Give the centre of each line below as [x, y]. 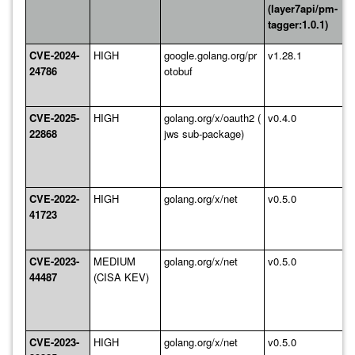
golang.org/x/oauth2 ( [212, 118]
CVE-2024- [54, 55]
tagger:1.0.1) [298, 24]
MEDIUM [115, 261]
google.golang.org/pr [210, 55]
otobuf [178, 71]
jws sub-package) [204, 134]
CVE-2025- [54, 118]
